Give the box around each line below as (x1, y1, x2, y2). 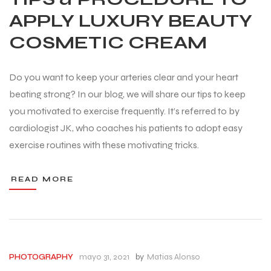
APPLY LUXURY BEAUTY (9, 10, 252, 32)
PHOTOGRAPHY (9, 252, 73, 262)
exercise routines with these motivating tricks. (9, 139, 199, 151)
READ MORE (11, 174, 74, 183)
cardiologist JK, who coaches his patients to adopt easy (9, 122, 243, 134)
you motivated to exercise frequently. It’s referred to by (9, 105, 240, 117)
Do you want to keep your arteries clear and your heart (9, 71, 238, 83)
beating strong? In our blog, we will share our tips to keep (9, 88, 246, 100)
